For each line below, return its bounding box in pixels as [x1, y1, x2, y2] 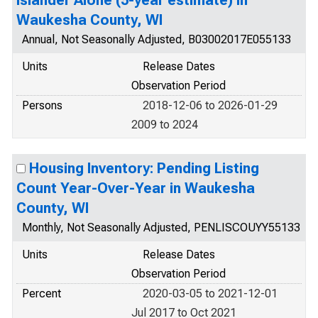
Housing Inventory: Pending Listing [29, 160, 259, 177]
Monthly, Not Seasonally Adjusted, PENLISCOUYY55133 [22, 221, 300, 234]
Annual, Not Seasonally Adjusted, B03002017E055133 [22, 33, 291, 46]
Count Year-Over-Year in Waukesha [16, 180, 255, 197]
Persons [22, 99, 62, 112]
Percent [22, 287, 61, 300]
